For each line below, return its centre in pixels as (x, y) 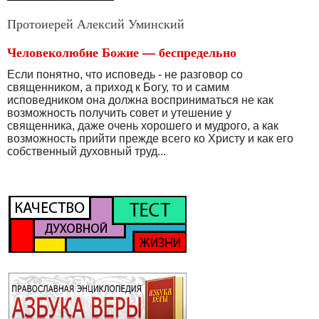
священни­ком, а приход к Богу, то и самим (118, 87)
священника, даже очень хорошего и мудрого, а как (143, 125)
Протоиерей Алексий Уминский (96, 23)
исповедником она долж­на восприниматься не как (140, 100)
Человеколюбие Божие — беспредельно (122, 52)
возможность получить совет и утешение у (119, 113)
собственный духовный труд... (87, 151)
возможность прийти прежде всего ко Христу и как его (150, 138)
